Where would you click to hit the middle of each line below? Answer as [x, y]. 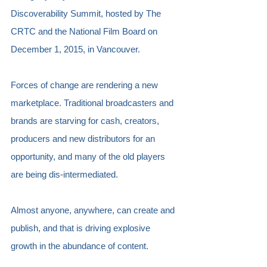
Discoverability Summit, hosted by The [87, 13]
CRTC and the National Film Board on [85, 31]
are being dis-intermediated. [64, 174]
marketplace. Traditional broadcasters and [93, 103]
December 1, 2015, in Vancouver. [78, 49]
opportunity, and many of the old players [89, 156]
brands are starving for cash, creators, [86, 120]
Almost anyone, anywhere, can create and [94, 210]
